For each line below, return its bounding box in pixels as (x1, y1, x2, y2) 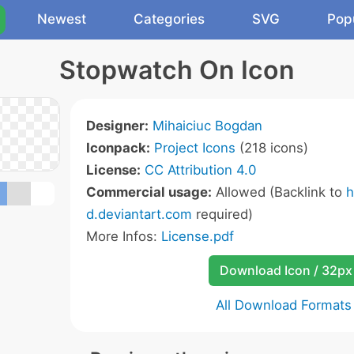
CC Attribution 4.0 (145, 162, 256, 178)
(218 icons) (235, 140, 308, 156)
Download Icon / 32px (219, 262, 352, 278)
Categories (134, 11, 205, 27)
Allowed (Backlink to (212, 184, 346, 200)
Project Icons (154, 140, 235, 156)
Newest (37, 11, 86, 27)
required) (192, 206, 253, 222)
